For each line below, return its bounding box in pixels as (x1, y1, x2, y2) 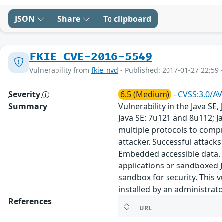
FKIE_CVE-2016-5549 (29, 50, 152, 64)
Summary (8, 100, 47, 111)
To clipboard (103, 13, 151, 24)
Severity (8, 88, 42, 100)
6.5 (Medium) (120, 88, 170, 100)
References (8, 195, 52, 207)
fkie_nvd (91, 65, 118, 75)
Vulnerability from (29, 65, 91, 75)
